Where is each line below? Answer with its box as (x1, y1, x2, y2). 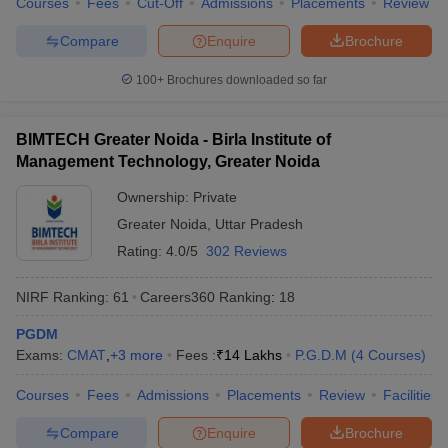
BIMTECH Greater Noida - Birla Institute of (16, 131, 331, 148)
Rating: (117, 243, 166, 259)
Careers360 (140, 288, 215, 305)
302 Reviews (206, 243, 287, 259)
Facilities (383, 387, 438, 403)
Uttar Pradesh (215, 216, 303, 232)
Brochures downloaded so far (164, 73, 327, 87)
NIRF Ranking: (16, 288, 109, 305)
